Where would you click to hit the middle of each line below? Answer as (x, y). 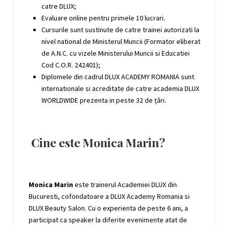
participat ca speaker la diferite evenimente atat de (108, 220)
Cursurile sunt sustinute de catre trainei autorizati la (120, 29)
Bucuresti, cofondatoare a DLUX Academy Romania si (109, 196)
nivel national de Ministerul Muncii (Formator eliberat (121, 41)
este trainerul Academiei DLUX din (125, 184)
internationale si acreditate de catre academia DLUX (120, 88)
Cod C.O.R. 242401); (71, 65)
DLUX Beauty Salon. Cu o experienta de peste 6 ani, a (108, 208)
